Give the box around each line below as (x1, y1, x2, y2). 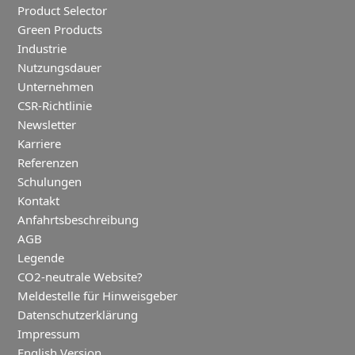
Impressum (17, 326, 81, 342)
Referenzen (17, 155, 79, 171)
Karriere (17, 136, 62, 152)
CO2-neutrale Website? (17, 269, 143, 285)
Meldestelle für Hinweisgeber (17, 288, 178, 304)
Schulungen (17, 174, 82, 190)
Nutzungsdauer (17, 59, 102, 76)
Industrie (17, 40, 67, 57)
